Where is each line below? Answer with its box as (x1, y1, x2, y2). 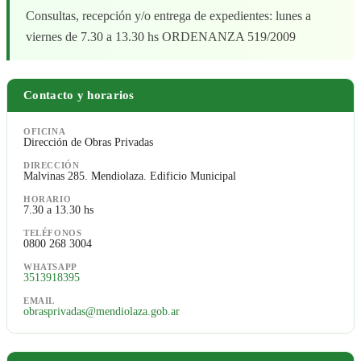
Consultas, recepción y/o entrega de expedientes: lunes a (26, 9, 311, 23)
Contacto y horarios (23, 89, 135, 102)
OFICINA (23, 127, 66, 137)
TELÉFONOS (23, 228, 82, 239)
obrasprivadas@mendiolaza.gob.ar (23, 305, 180, 318)
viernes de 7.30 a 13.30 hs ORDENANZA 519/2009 (26, 30, 296, 44)
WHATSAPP (23, 262, 77, 272)
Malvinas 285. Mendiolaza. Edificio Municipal (23, 170, 236, 183)
